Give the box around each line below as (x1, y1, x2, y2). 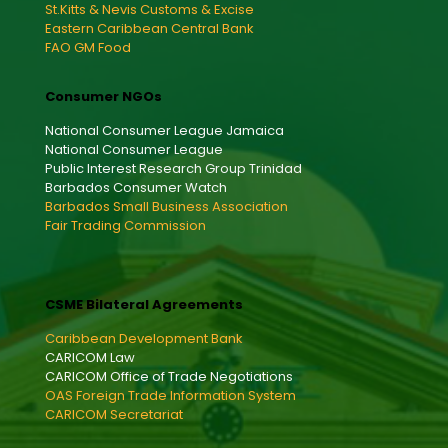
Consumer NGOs (45, 87, 162, 107)
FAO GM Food (45, 38, 131, 58)
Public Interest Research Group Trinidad (45, 159, 302, 179)
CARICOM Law (45, 348, 135, 368)
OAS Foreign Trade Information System (45, 386, 296, 406)
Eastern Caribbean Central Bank (45, 19, 254, 39)
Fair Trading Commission (45, 216, 206, 236)
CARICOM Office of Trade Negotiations (45, 367, 293, 387)
